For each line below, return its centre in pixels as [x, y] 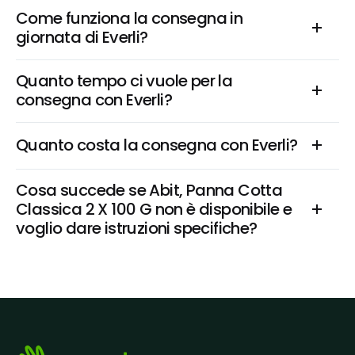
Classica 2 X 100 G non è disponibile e [154, 209]
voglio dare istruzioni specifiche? [137, 228]
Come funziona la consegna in [130, 18]
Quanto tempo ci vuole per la [124, 81]
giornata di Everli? [82, 37]
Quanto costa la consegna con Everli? [157, 145]
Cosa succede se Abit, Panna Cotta [149, 190]
